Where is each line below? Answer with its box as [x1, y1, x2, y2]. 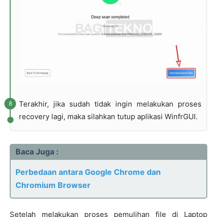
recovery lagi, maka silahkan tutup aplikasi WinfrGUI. [19, 111, 198, 121]
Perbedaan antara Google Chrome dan [15, 167, 161, 177]
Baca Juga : [15, 146, 59, 156]
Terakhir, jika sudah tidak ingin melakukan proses [19, 99, 201, 108]
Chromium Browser [15, 180, 91, 190]
